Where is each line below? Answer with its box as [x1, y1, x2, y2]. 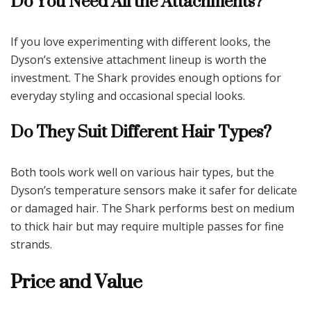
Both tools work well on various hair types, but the [10, 164, 274, 180]
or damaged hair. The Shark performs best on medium [10, 200, 294, 216]
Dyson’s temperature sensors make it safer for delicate [10, 182, 297, 198]
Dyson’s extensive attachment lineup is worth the [10, 51, 267, 67]
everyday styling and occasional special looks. [10, 87, 245, 103]
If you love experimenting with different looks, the [10, 33, 271, 49]
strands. [10, 236, 52, 252]
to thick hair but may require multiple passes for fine [10, 218, 284, 234]
